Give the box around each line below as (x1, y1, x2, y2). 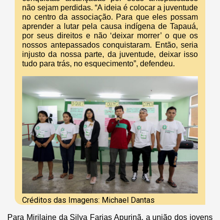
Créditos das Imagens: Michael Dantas (22, 195, 155, 205)
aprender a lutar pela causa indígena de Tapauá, (22, 22, 198, 31)
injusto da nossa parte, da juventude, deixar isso (22, 50, 198, 59)
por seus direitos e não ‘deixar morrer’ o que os (22, 31, 198, 40)
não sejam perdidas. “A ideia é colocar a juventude (22, 3, 198, 12)
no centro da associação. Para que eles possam (22, 13, 198, 22)
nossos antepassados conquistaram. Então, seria (22, 41, 198, 50)
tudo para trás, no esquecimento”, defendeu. (22, 59, 177, 68)
